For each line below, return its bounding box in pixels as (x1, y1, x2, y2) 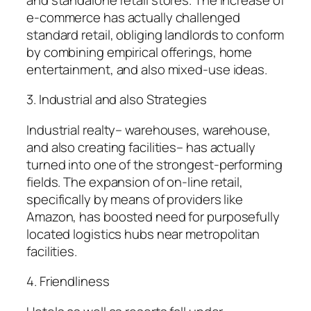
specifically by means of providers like (26, 190, 244, 208)
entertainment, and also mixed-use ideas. (26, 60, 267, 78)
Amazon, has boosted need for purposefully (26, 207, 280, 226)
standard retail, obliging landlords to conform (26, 25, 285, 44)
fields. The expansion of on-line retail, (26, 172, 243, 191)
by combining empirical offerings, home (26, 42, 253, 61)
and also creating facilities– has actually (26, 137, 255, 156)
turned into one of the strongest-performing (26, 155, 283, 174)
